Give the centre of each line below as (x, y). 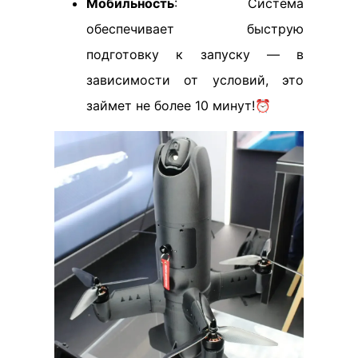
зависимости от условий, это (195, 80)
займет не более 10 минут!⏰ (179, 105)
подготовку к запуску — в (195, 54)
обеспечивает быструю (195, 28)
